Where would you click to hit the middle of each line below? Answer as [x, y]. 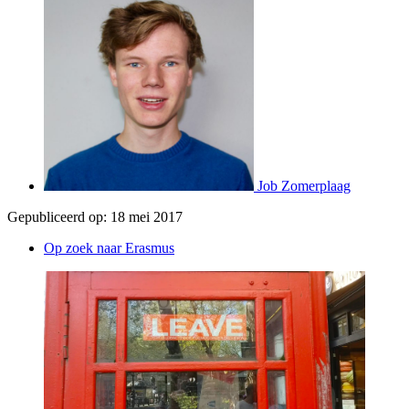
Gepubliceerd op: [57, 216]
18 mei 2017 [147, 216]
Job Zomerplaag [304, 185]
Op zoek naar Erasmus [109, 247]
